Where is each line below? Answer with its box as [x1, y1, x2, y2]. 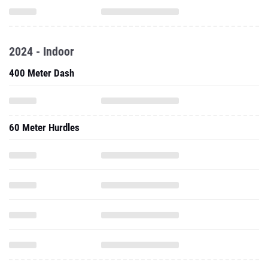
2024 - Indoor [9, 44, 74, 59]
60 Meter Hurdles [9, 121, 80, 133]
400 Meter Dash [9, 67, 74, 79]
